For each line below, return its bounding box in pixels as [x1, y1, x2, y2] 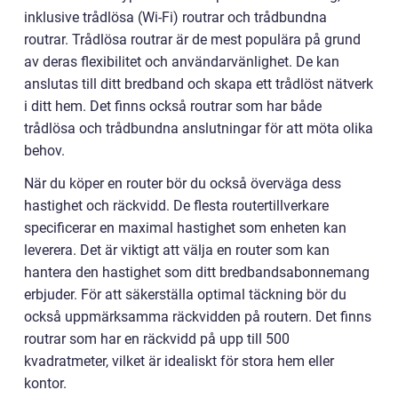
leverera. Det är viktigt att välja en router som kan [24, 241, 330, 259]
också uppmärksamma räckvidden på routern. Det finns [24, 307, 371, 325]
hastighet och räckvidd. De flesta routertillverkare [24, 196, 329, 214]
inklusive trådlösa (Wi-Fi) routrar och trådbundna [24, 8, 327, 26]
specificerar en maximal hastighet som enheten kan [24, 219, 346, 236]
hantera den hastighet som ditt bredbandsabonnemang [24, 263, 370, 281]
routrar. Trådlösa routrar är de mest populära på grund [24, 30, 361, 48]
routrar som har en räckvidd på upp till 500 [24, 330, 290, 347]
